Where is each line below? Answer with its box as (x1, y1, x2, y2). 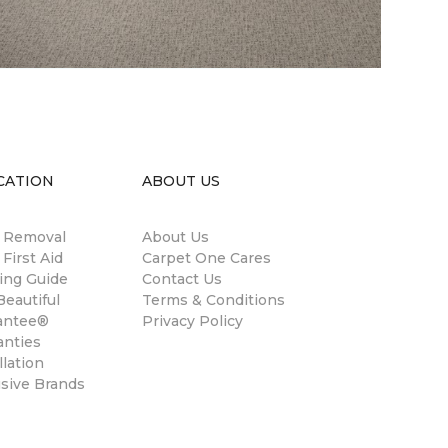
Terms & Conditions (142, 291, 285, 310)
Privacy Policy (142, 312, 243, 331)
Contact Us (142, 270, 222, 289)
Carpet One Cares (142, 249, 271, 268)
